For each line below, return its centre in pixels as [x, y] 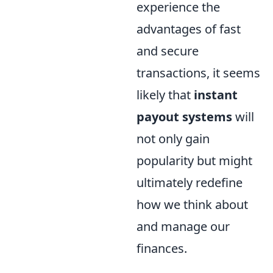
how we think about [192, 204]
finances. [162, 248]
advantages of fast [189, 29]
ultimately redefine [190, 182]
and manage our [183, 226]
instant [216, 94]
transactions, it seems [198, 73]
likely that [165, 94]
